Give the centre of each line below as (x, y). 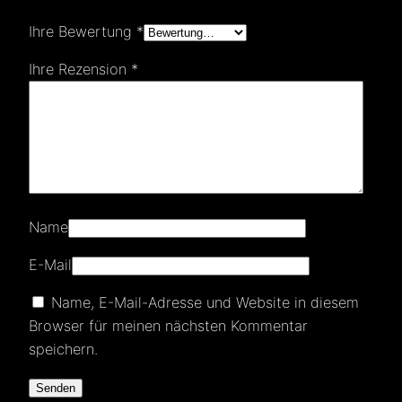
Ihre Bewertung (83, 32)
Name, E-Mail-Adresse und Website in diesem (205, 303)
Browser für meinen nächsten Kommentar (168, 326)
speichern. (63, 350)
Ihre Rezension (80, 70)
